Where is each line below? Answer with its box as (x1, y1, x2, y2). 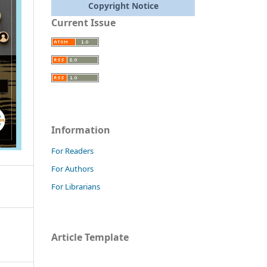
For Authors (51, 163, 94, 174)
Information (51, 123, 110, 136)
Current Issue (51, 15, 116, 29)
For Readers (51, 145, 94, 156)
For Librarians (51, 181, 100, 192)
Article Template (51, 230, 129, 244)
